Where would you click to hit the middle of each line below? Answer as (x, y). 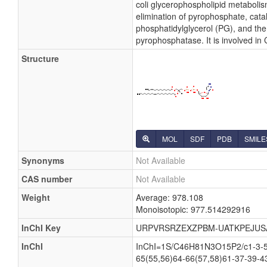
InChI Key (41, 228)
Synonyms (43, 160)
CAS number (47, 179)
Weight (36, 197)
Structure (40, 58)
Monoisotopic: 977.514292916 (193, 209)
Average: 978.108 (170, 197)
